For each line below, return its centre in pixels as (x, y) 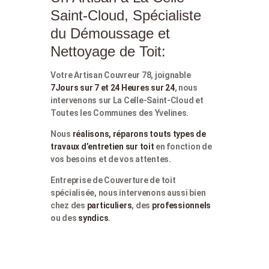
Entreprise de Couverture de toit (113, 180)
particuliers (109, 206)
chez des (69, 206)
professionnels (181, 206)
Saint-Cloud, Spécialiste (126, 16)
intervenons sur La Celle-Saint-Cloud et (127, 101)
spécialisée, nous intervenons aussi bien (128, 193)
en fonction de (183, 147)
